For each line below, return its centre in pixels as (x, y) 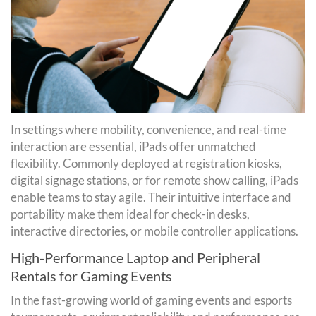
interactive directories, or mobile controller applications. (154, 231)
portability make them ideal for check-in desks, (130, 214)
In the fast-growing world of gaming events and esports (151, 300)
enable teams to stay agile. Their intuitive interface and (151, 197)
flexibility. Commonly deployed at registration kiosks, (146, 163)
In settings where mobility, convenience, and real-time (148, 129)
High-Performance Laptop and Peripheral (135, 257)
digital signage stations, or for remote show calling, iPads (154, 180)
